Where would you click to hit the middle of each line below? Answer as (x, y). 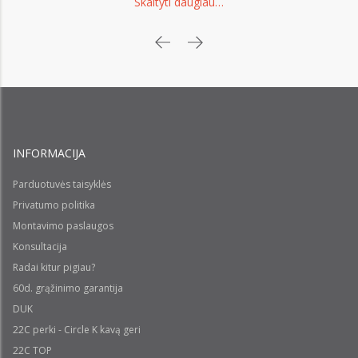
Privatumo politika (54, 205)
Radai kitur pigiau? (54, 267)
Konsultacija (40, 247)
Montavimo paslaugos (63, 226)
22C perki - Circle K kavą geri (77, 330)
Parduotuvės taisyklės (62, 184)
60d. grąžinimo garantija (68, 288)
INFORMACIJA (49, 153)
